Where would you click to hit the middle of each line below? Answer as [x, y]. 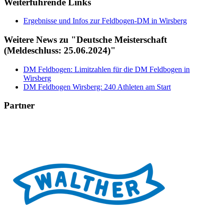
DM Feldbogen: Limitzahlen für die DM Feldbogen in [107, 69]
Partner [19, 106]
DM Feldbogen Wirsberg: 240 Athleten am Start [97, 87]
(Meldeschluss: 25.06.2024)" [60, 51]
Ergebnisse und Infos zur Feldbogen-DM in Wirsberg [105, 21]
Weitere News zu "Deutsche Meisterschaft [85, 40]
